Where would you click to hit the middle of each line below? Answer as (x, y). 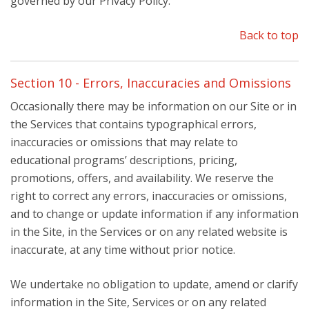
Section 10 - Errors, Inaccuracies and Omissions (151, 83)
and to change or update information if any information (154, 214)
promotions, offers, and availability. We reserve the (142, 178)
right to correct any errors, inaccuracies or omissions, (149, 196)
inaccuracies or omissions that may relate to (124, 142)
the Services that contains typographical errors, (133, 124)
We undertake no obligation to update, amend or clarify (154, 284)
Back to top (269, 35)
